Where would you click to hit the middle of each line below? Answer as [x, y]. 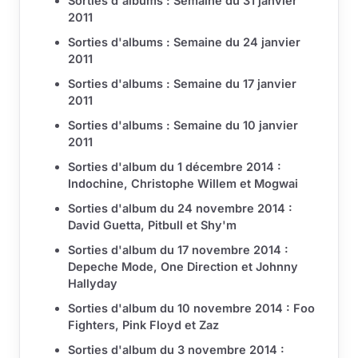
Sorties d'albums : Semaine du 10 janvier [183, 125]
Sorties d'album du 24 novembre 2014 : [180, 209]
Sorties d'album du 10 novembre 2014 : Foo [191, 308]
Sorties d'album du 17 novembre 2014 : [178, 250]
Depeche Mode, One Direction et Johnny [183, 267]
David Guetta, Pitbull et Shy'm [152, 225]
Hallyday [93, 284]
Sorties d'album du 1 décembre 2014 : [175, 167]
